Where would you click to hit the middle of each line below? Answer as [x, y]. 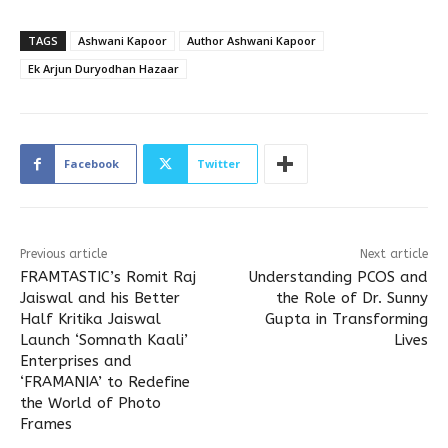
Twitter [218, 164]
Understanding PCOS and [338, 277]
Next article [393, 254]
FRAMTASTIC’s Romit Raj [108, 277]
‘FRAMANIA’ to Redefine [105, 382]
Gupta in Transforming [346, 319]
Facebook [91, 164]
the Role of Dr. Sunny [351, 298]
